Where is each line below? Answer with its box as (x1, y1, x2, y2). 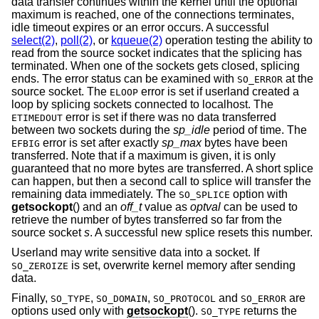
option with (230, 188, 288, 201)
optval (190, 201, 221, 214)
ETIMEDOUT (11, 113, 63, 124)
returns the (241, 304, 297, 317)
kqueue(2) (111, 34, 162, 47)
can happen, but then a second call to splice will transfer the (11, 175, 311, 188)
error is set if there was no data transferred (63, 111, 276, 124)
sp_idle (173, 124, 210, 137)
